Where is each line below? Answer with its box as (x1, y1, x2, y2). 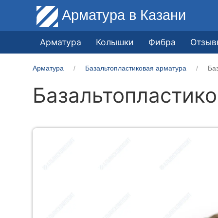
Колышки (96, 36, 134, 47)
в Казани (129, 7, 186, 23)
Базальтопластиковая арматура (85, 64, 187, 72)
